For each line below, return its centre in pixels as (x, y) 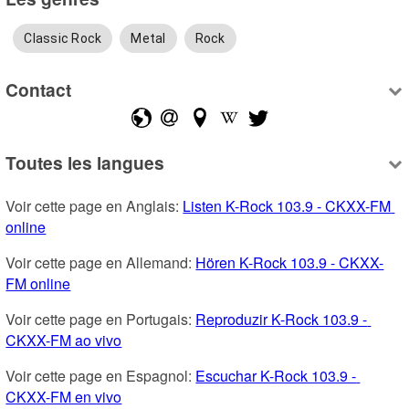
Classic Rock (63, 38)
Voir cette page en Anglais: (94, 205)
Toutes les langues (85, 162)
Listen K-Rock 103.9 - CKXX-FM (287, 205)
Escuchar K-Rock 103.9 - (276, 375)
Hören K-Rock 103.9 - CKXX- (290, 262)
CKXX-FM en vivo (64, 396)
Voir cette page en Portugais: (101, 319)
